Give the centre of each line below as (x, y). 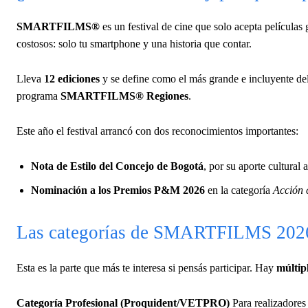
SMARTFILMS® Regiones (124, 96)
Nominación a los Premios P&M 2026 (118, 190)
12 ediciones (72, 78)
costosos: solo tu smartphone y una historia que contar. (134, 43)
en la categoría (239, 190)
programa (38, 96)
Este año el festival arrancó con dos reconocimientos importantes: (157, 131)
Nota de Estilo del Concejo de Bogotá (117, 166)
